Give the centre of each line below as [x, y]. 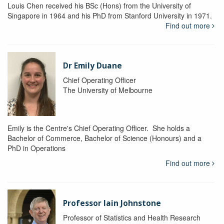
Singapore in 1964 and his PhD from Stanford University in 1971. [110, 16]
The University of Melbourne [107, 90]
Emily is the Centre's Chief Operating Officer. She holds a [99, 128]
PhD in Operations [36, 148]
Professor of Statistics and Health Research [131, 218]
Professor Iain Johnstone [112, 203]
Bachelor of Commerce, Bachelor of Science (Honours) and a [104, 138]
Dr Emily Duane [92, 66]
